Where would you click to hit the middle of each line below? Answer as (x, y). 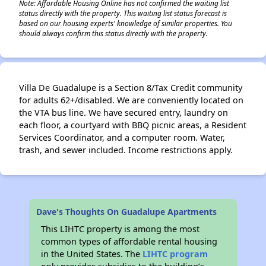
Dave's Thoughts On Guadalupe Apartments (127, 212)
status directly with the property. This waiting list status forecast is (123, 13)
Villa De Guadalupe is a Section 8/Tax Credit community (131, 88)
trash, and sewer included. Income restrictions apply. (126, 150)
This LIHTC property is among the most (121, 229)
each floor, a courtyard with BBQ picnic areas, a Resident (133, 125)
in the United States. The (92, 254)
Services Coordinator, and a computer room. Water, (122, 137)
